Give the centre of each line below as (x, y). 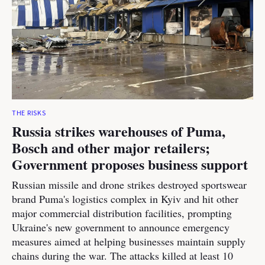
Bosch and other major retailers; (111, 148)
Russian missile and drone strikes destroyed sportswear (129, 185)
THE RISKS (29, 113)
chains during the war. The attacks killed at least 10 (122, 256)
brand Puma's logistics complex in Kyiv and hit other (125, 199)
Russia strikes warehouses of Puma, (119, 131)
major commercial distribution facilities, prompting (122, 213)
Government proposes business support (130, 164)
